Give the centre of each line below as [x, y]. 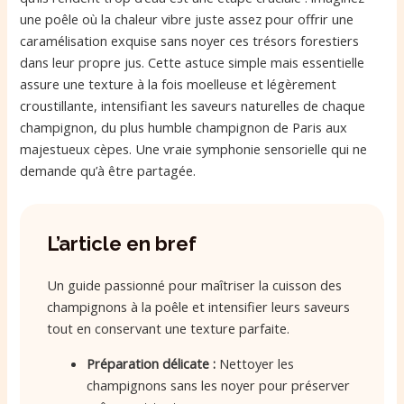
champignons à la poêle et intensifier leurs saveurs [199, 307]
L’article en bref [122, 244]
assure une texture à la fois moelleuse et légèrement [179, 84]
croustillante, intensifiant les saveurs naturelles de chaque [193, 106]
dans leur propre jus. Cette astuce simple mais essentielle [193, 63]
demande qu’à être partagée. [108, 171]
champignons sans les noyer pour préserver [219, 385]
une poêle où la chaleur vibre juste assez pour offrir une [187, 19]
